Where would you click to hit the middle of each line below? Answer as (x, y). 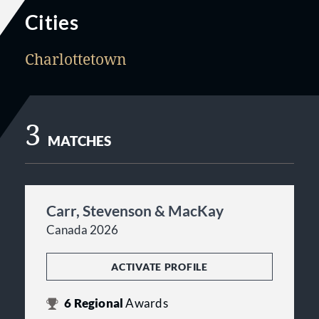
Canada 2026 (82, 230)
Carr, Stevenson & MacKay (135, 210)
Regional (99, 303)
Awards (147, 303)
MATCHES (80, 141)
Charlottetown (76, 59)
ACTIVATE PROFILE (159, 267)
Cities (52, 22)
